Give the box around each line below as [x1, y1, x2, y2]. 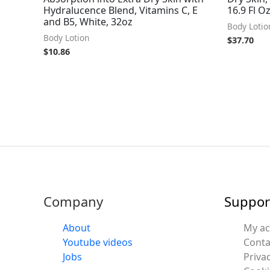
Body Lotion [43, 31, 89, 43]
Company [43, 192, 103, 210]
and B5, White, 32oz [43, 14, 133, 28]
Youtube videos [63, 236, 133, 250]
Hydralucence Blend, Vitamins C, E [43, 3, 198, 17]
